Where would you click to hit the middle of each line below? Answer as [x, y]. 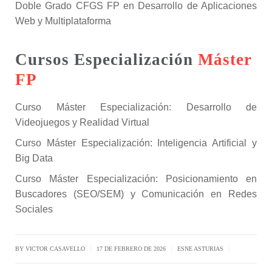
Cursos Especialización [104, 59]
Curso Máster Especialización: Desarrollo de [136, 107]
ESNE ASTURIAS [200, 249]
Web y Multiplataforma [63, 21]
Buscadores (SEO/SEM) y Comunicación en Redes [136, 194]
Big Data [34, 158]
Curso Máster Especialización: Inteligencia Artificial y [136, 143]
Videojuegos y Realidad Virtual [82, 122]
